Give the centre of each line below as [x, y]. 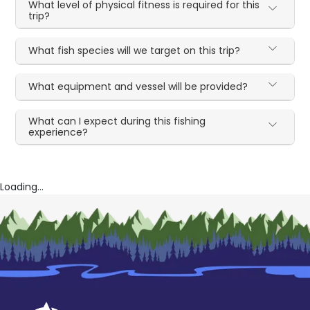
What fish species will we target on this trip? [135, 51]
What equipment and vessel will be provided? [138, 87]
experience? [58, 133]
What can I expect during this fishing [117, 121]
